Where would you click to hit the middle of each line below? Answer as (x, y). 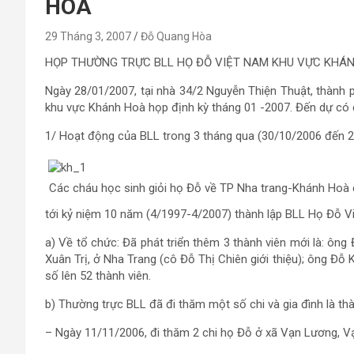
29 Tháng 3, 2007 (88, 36)
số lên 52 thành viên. (98, 276)
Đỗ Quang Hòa (176, 36)
